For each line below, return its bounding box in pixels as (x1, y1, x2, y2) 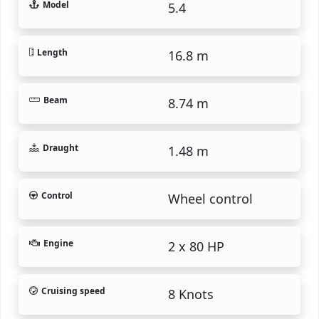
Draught (42, 141, 78, 154)
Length (37, 46, 68, 58)
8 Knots (168, 285, 214, 303)
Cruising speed (41, 284, 105, 297)
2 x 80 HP (168, 237, 224, 255)
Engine (43, 236, 73, 249)
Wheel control (168, 189, 253, 207)
